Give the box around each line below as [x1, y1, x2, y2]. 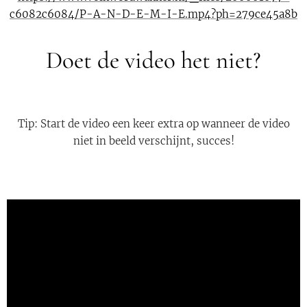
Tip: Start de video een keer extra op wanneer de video [17, 116, 290, 130]
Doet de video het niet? [46, 45, 261, 75]
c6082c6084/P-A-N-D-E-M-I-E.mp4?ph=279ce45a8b [10, 7, 297, 21]
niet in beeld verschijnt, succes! [73, 134, 234, 147]
